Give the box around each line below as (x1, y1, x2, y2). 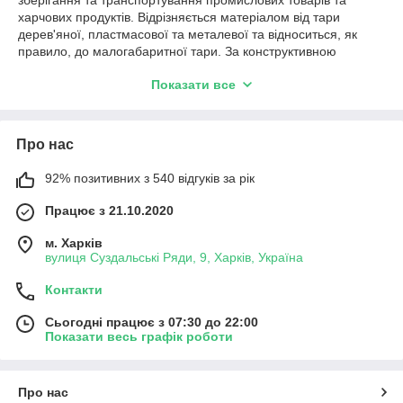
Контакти (45, 282, 103, 297)
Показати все (151, 76, 236, 92)
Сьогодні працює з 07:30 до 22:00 (45, 314, 258, 329)
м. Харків (45, 235, 103, 250)
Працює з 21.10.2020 (45, 202, 174, 218)
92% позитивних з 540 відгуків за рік (45, 170, 255, 185)
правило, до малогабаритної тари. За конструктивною (18, 43, 336, 58)
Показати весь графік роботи (45, 328, 233, 344)
